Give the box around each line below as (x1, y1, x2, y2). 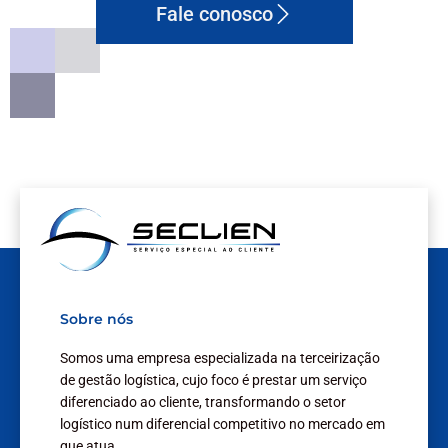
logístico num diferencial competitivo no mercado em (60, 415, 385, 432)
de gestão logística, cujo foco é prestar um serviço (60, 371, 367, 388)
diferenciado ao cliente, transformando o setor (60, 393, 346, 410)
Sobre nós (60, 310, 133, 327)
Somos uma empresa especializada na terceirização (60, 349, 380, 366)
